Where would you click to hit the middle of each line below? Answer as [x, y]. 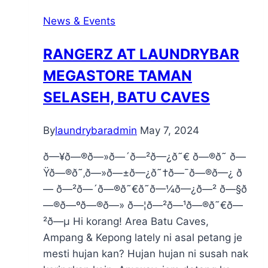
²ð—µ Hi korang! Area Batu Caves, [126, 221]
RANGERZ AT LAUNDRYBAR [141, 54]
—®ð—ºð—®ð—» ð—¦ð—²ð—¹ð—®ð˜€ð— [143, 205]
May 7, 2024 [170, 130]
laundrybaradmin [96, 130]
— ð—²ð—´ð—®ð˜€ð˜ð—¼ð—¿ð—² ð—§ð [145, 189]
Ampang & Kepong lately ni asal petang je [143, 237]
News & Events [79, 21]
